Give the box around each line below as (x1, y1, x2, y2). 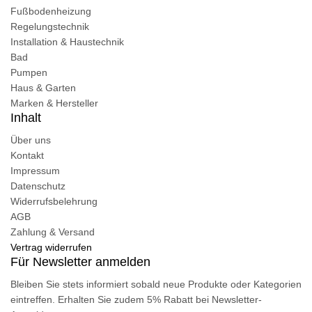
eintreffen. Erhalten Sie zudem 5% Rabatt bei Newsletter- (10, 293, 262, 305)
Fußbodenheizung (10, 5, 91, 17)
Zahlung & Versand (10, 226, 95, 237)
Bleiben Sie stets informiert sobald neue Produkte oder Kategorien (10, 278, 302, 290)
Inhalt (10, 110, 41, 125)
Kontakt (10, 149, 44, 161)
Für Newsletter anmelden (10, 254, 150, 269)
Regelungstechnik (10, 20, 89, 32)
